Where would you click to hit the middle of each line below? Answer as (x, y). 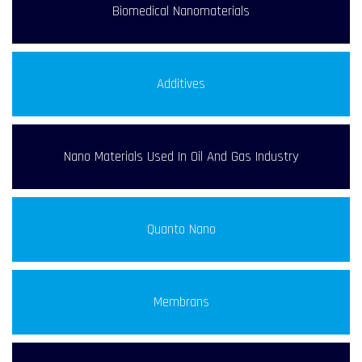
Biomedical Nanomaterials (181, 12)
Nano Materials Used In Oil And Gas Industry (181, 157)
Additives (181, 84)
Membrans (181, 303)
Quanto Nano (181, 230)
